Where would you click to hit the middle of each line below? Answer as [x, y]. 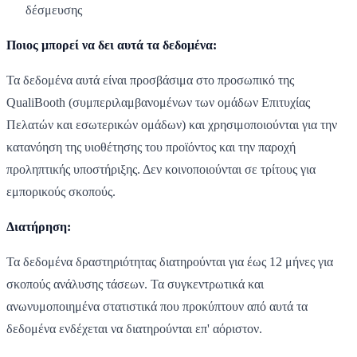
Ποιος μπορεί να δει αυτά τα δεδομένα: [112, 45]
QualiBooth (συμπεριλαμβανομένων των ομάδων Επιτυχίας [158, 102]
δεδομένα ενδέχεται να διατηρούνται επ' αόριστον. [134, 328]
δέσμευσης [54, 10]
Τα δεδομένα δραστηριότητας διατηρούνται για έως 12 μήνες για [170, 261]
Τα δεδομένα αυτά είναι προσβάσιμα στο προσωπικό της [150, 80]
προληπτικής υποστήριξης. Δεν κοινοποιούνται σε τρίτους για [161, 169]
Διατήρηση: [39, 226]
